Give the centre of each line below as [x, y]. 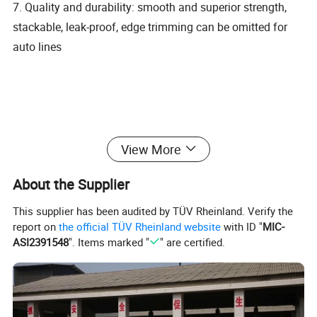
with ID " [242, 226]
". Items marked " [109, 242]
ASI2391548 [41, 242]
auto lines [38, 46]
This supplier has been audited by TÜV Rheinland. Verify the [153, 211]
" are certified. [192, 242]
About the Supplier [71, 184]
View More [151, 149]
